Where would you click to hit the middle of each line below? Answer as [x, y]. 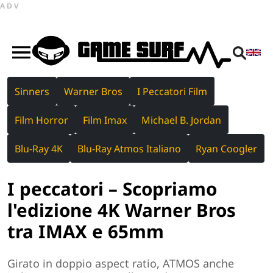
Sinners [32, 91]
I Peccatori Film [172, 91]
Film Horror [41, 120]
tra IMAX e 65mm [86, 231]
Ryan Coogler [226, 148]
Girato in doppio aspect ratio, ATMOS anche [121, 264]
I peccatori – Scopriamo [112, 188]
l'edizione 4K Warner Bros [122, 210]
